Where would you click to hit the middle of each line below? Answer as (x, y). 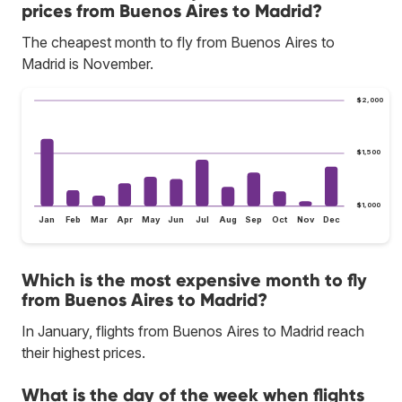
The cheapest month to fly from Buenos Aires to (178, 42)
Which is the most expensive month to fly (194, 280)
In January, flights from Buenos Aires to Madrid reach (193, 332)
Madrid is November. (87, 63)
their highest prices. (83, 353)
